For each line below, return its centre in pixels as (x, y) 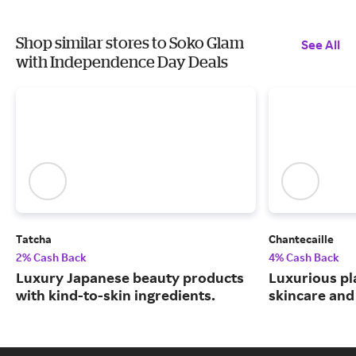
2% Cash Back (51, 257)
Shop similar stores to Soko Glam (130, 43)
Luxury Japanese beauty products (130, 278)
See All (321, 44)
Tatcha (34, 239)
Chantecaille (301, 239)
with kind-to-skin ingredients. (116, 295)
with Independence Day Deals (122, 62)
